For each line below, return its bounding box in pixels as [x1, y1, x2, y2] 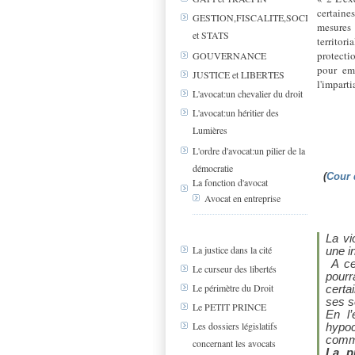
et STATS [193, 29, 229, 41]
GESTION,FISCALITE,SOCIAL [193, 11, 321, 25]
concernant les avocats [193, 337, 276, 349]
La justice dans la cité [193, 243, 272, 257]
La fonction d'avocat [193, 176, 268, 189]
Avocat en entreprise [204, 192, 281, 205]
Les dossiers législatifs [193, 319, 277, 333]
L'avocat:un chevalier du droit [193, 87, 303, 101]
